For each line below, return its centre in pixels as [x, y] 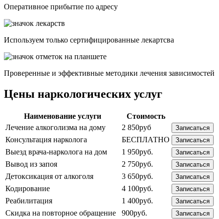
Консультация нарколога [46, 139]
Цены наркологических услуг [83, 94]
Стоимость [146, 116]
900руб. [134, 213]
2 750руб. [137, 164]
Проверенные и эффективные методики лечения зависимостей [109, 73]
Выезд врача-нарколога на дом [56, 152]
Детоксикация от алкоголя [49, 176]
